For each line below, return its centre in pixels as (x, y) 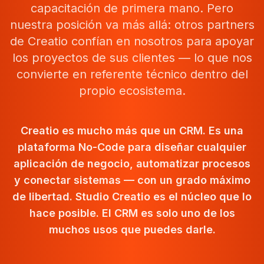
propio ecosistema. (132, 91)
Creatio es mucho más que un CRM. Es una (132, 131)
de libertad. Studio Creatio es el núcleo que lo (132, 197)
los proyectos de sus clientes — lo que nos (132, 58)
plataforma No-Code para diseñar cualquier (132, 147)
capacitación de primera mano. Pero (132, 8)
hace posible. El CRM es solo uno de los (132, 213)
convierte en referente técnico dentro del (132, 74)
